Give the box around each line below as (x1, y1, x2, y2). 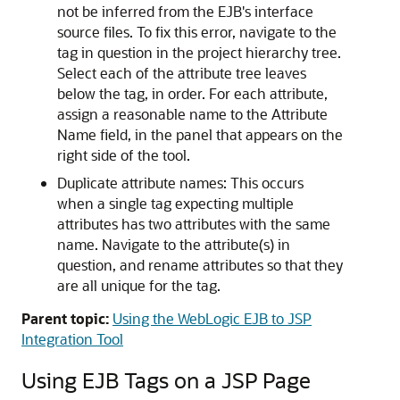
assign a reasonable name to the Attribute (57, 104, 328, 123)
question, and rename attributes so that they (57, 255, 343, 274)
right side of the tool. (57, 146, 190, 164)
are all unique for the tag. (57, 276, 221, 295)
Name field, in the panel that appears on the (57, 125, 343, 144)
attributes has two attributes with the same (57, 214, 330, 233)
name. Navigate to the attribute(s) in (57, 235, 290, 254)
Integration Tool (21, 329, 123, 348)
